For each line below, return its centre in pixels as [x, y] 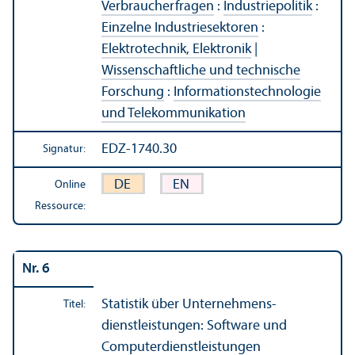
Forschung [133, 92]
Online [70, 185]
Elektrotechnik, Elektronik [176, 49]
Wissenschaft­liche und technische [201, 71]
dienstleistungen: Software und [194, 326]
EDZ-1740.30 [139, 149]
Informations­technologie [247, 92]
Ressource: [60, 206]
